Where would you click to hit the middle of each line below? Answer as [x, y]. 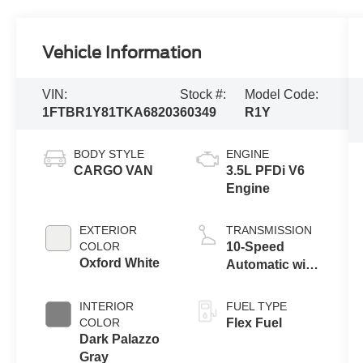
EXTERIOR [109, 230]
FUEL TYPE [256, 306]
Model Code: [281, 94]
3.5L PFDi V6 [265, 170]
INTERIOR [107, 306]
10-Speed [255, 246]
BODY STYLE [109, 154]
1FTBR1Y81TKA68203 [111, 112]
